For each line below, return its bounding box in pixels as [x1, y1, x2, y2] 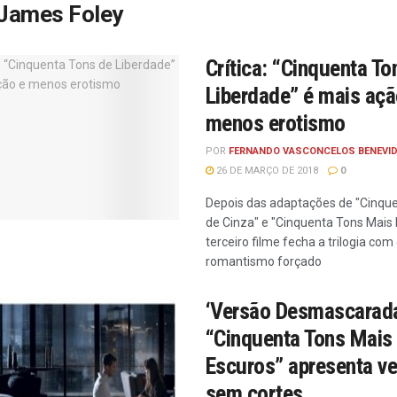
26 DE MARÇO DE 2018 [214, 165, 318, 176]
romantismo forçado [206, 254, 322, 269]
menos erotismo [206, 110, 346, 136]
